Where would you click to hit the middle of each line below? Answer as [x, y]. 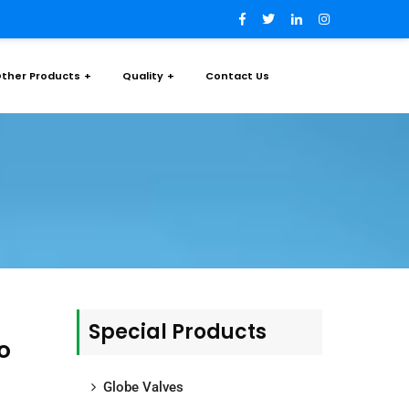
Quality [143, 76]
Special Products [177, 332]
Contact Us [237, 76]
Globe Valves [143, 387]
